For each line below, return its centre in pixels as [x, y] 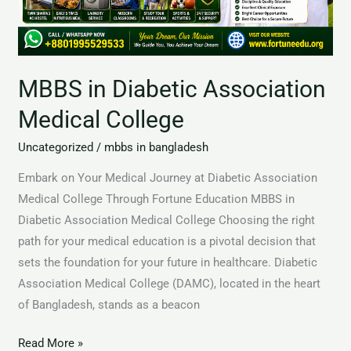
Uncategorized [56, 147]
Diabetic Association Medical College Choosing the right [167, 220]
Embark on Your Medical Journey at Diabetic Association [168, 177]
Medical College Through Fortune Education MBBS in [157, 199]
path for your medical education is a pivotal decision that [167, 241]
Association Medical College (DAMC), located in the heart [170, 283]
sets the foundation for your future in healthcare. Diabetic [168, 262]
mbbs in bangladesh [157, 147]
